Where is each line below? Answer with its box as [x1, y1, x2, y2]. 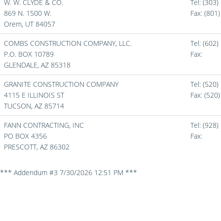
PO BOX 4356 [4, 131, 47, 141]
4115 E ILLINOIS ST [4, 90, 64, 100]
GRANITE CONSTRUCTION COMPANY [4, 79, 118, 89]
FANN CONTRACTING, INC [4, 120, 84, 130]
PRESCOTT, [4, 142, 40, 151]
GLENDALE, [4, 60, 41, 70]
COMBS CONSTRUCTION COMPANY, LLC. [4, 38, 132, 48]
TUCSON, [4, 101, 35, 110]
